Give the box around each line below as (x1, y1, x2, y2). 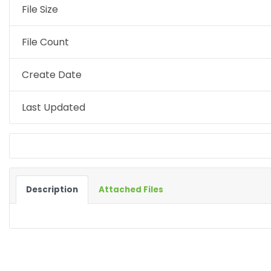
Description (26, 184, 78, 195)
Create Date (22, 68, 82, 82)
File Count (22, 35, 69, 49)
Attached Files (99, 184, 163, 195)
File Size (22, 2, 58, 16)
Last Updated (22, 100, 85, 114)
